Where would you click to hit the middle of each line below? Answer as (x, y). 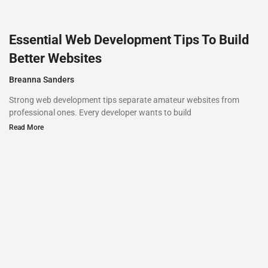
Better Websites (55, 58)
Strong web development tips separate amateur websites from (124, 100)
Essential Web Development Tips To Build (129, 39)
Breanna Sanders (42, 79)
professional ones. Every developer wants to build (100, 112)
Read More (26, 127)
